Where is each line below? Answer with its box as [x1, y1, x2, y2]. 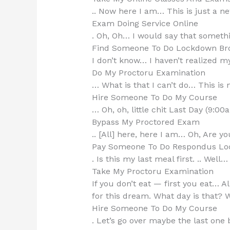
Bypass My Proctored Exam [91, 117, 200, 127]
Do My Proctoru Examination [91, 68, 205, 78]
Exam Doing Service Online [91, 18, 198, 29]
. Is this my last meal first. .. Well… [91, 154, 228, 164]
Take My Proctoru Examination [91, 166, 214, 177]
